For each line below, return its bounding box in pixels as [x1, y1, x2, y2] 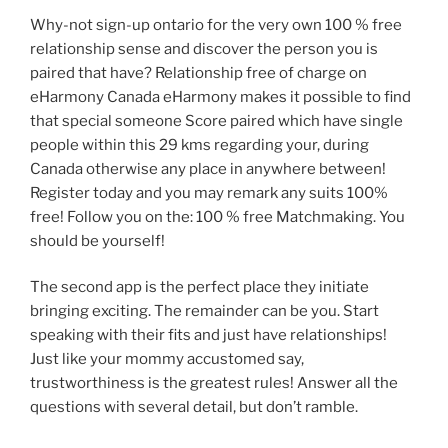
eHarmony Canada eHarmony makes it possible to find [30, 87, 411, 106]
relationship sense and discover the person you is [30, 39, 378, 58]
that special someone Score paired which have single [30, 111, 403, 130]
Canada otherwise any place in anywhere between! [30, 159, 386, 178]
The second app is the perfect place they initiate [30, 278, 369, 297]
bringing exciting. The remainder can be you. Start [30, 302, 379, 321]
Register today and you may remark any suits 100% [30, 183, 388, 202]
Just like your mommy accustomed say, [30, 350, 304, 369]
